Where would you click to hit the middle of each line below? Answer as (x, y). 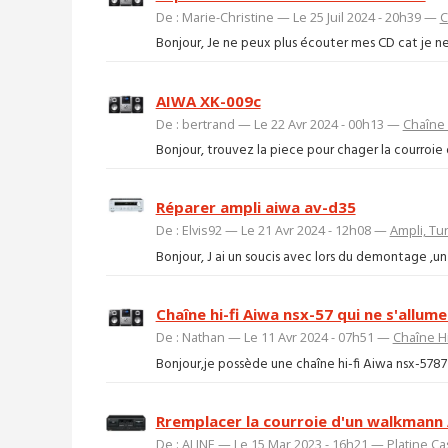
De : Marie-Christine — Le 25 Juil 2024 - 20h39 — (297, 16)
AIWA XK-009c (208, 100)
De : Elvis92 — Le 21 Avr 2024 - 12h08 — (272, 230)
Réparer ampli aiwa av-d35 (255, 207)
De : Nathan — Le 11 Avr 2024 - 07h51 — (274, 337)
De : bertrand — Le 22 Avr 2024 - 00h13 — (279, 123)
